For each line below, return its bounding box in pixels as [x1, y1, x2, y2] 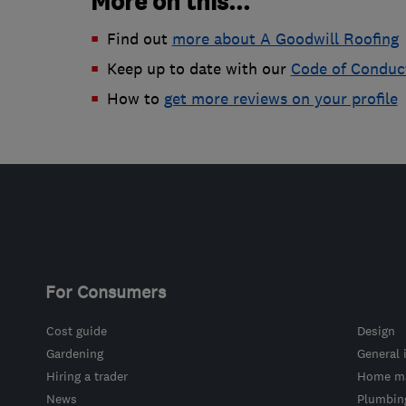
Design [356, 323, 395, 340]
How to [106, 89, 164, 110]
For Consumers [44, 281, 166, 304]
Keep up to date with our [106, 59, 291, 80]
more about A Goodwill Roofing [171, 29, 399, 50]
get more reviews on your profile [163, 89, 398, 110]
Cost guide [45, 323, 107, 340]
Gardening [45, 345, 103, 362]
